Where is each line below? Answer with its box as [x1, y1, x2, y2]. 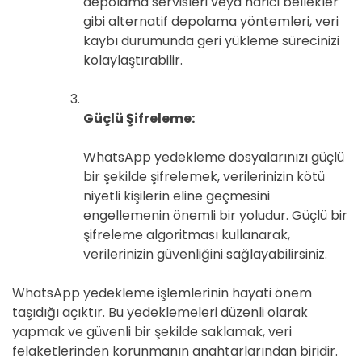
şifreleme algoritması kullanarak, [83, 225, 290, 244]
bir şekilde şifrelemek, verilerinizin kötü [83, 167, 325, 186]
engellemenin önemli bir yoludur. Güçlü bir [83, 206, 347, 225]
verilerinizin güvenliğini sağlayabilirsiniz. [83, 245, 327, 263]
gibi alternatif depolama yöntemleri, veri [83, 12, 339, 31]
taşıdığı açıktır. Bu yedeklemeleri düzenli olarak [12, 303, 308, 322]
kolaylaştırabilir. [83, 51, 183, 69]
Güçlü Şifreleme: [83, 109, 195, 128]
